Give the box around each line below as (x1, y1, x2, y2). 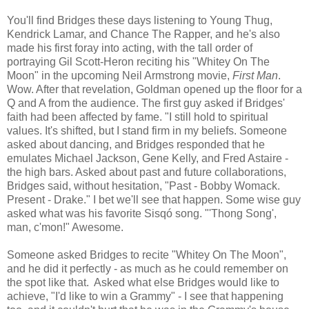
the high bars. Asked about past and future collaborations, (7, 166, 286, 179)
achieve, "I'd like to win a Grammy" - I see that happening (7, 290, 283, 303)
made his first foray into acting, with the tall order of (7, 42, 252, 54)
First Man (232, 70, 278, 82)
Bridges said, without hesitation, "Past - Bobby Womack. (7, 180, 280, 192)
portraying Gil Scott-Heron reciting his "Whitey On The (7, 56, 270, 68)
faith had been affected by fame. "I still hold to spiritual (7, 111, 268, 123)
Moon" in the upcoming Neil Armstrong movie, (7, 70, 232, 82)
